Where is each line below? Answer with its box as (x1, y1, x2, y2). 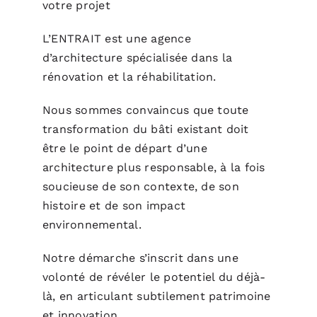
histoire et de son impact (42, 198, 185, 212)
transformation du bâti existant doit (42, 122, 249, 136)
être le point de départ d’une (42, 141, 207, 155)
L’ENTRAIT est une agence (42, 31, 191, 45)
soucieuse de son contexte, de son (42, 179, 239, 193)
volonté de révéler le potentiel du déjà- (42, 270, 266, 284)
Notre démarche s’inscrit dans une (42, 250, 238, 265)
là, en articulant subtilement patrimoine (42, 289, 271, 303)
